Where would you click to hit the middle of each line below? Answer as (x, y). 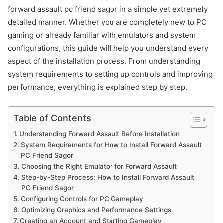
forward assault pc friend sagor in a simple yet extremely (108, 9)
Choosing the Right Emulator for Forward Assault (99, 167)
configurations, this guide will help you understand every (108, 48)
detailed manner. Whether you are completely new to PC (107, 22)
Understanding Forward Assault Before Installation (99, 134)
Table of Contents (52, 118)
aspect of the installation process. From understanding (104, 61)
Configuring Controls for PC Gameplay (82, 199)
